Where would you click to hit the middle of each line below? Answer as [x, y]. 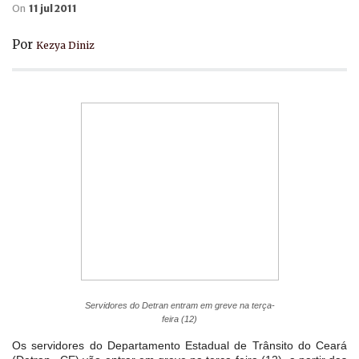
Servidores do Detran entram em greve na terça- [179, 305]
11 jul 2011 [53, 8]
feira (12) [179, 319]
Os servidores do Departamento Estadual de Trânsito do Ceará [179, 345]
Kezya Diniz [65, 45]
